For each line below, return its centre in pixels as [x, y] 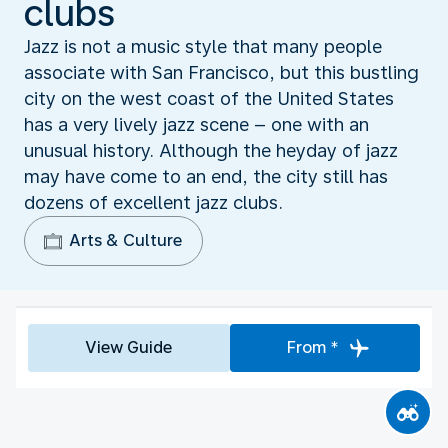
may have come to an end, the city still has [206, 176]
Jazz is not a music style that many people [203, 46]
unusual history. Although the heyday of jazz [211, 150]
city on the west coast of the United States [209, 98]
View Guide [129, 347]
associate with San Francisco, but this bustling [221, 72]
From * [312, 347]
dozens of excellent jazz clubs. [153, 202]
